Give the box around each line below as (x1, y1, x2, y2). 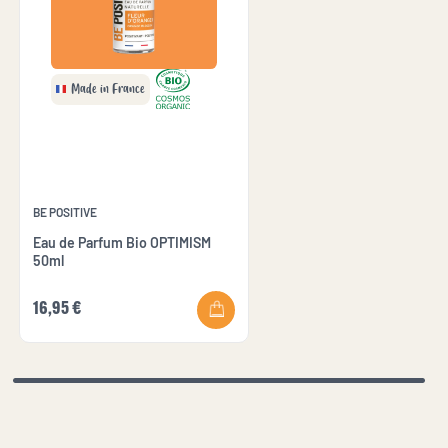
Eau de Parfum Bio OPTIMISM (32, 233, 211, 251)
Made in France (70, 80, 145, 97)
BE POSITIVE (32, 204, 97, 219)
